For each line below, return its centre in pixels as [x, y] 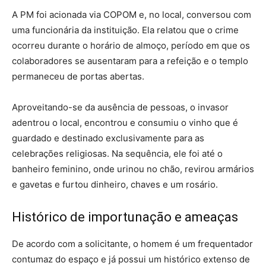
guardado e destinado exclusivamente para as [108, 138]
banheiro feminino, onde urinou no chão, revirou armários [133, 169]
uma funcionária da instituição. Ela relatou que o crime [125, 30]
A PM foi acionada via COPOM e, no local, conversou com [132, 14]
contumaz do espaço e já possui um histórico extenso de [131, 259]
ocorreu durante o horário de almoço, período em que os [131, 45]
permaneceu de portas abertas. [78, 76]
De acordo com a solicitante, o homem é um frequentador [132, 243]
